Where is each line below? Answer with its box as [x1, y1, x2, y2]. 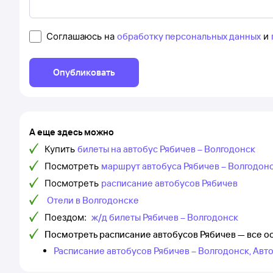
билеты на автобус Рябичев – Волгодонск [77, 143, 255, 155]
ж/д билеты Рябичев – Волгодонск [91, 211, 238, 223]
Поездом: [44, 211, 89, 223]
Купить [44, 143, 75, 155]
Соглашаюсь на [46, 30, 117, 42]
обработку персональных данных [117, 30, 261, 42]
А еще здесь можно [29, 126, 114, 138]
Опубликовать [53, 66, 115, 78]
